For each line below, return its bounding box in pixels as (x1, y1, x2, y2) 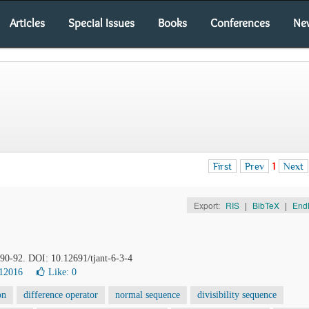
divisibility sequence (197, 290, 277, 300)
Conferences (210, 16, 270, 30)
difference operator (23, 290, 98, 300)
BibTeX (252, 199, 279, 211)
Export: (193, 199, 222, 211)
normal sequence (115, 290, 180, 300)
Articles (10, 16, 45, 30)
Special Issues (68, 16, 134, 30)
